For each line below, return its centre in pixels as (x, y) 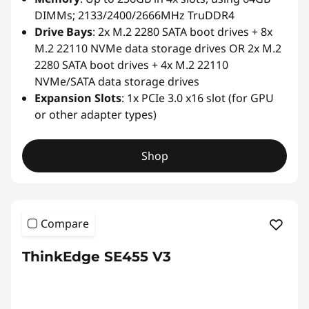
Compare (65, 223)
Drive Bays (63, 31)
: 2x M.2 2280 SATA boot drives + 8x (182, 31)
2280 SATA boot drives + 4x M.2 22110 (131, 64)
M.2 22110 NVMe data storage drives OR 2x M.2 (158, 48)
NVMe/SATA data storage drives (117, 81)
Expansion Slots (78, 98)
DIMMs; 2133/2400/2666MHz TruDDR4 (134, 15)
